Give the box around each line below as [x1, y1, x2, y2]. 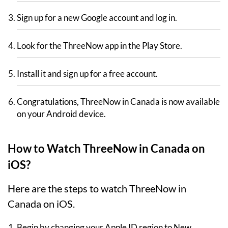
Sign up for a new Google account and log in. [17, 12, 177, 23]
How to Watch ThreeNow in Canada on [8, 141, 205, 156]
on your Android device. [17, 108, 106, 120]
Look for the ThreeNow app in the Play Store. [17, 40, 182, 51]
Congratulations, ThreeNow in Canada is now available [17, 96, 220, 107]
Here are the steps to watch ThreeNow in [8, 182, 186, 195]
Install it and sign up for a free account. [17, 68, 158, 79]
